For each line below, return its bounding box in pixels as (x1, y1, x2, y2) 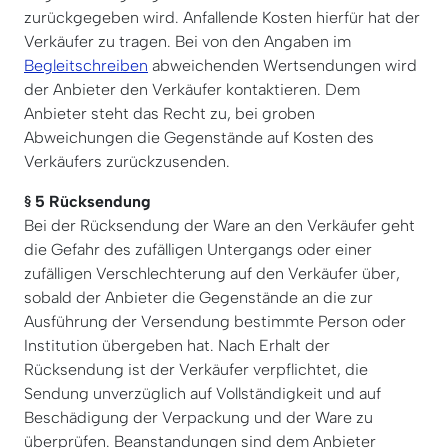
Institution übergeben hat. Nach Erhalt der (24, 335, 330, 355)
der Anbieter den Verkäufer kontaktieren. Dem (24, 79, 360, 99)
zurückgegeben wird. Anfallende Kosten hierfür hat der (24, 7, 420, 27)
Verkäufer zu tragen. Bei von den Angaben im (24, 31, 351, 51)
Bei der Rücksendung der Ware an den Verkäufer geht (24, 215, 415, 235)
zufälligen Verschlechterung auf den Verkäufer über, (24, 263, 400, 283)
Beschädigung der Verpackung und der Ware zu (24, 407, 373, 427)
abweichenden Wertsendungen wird (148, 55, 417, 75)
